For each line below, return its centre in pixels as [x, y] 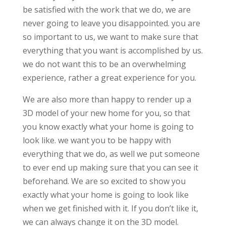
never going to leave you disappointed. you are [111, 23]
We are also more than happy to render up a [107, 100]
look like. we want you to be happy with [97, 140]
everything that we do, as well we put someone [111, 154]
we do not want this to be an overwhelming [104, 64]
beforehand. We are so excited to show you [104, 181]
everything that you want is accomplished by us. [112, 51]
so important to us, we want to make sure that [110, 37]
